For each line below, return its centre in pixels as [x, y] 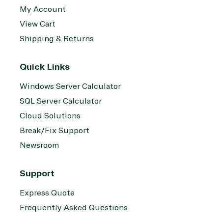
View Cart [38, 24]
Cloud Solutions [50, 116]
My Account [43, 10]
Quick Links [45, 67]
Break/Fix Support [55, 131]
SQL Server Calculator [61, 101]
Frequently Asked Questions [74, 208]
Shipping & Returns [57, 39]
